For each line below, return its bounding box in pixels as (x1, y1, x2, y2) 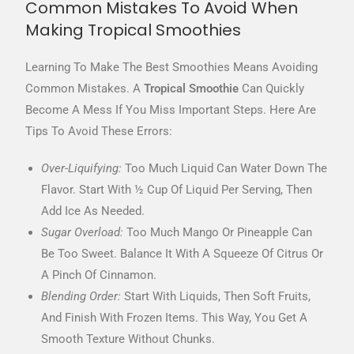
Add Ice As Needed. (41, 204, 145, 219)
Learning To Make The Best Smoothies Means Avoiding (25, 60, 318, 75)
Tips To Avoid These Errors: (25, 124, 173, 139)
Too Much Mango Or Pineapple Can (123, 225, 313, 240)
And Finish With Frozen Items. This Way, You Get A (41, 311, 308, 326)
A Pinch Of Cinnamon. (41, 268, 157, 283)
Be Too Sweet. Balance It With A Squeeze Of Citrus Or (41, 247, 324, 262)
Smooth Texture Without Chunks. (41, 332, 216, 347)
